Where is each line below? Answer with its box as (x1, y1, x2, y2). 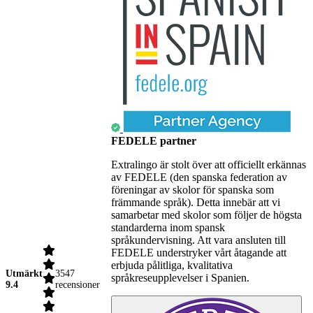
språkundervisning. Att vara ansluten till (111, 234, 286, 247)
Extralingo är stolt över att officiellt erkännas (111, 159, 306, 171)
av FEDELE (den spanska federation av (111, 171, 287, 184)
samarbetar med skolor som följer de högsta (111, 209, 302, 221)
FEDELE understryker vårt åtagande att (111, 247, 286, 259)
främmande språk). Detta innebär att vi (111, 196, 280, 209)
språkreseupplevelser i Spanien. (111, 272, 249, 284)
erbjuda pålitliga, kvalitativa (111, 259, 233, 272)
